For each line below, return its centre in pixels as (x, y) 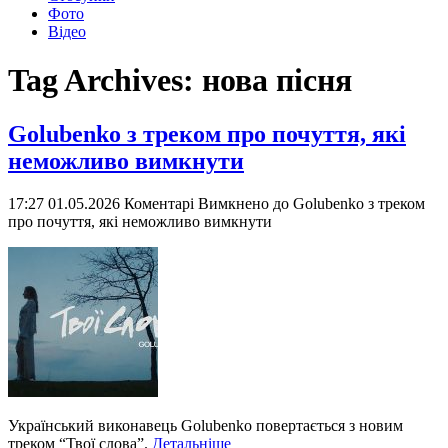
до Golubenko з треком (347, 203)
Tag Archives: (105, 80)
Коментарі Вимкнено (196, 203)
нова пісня (277, 80)
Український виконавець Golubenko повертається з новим (205, 425)
